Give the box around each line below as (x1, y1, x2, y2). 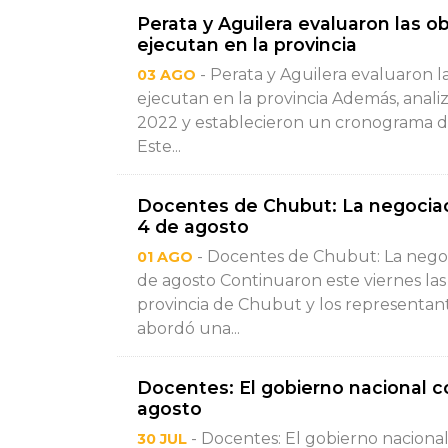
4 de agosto (137, 216, 249, 237)
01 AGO (137, 248, 193, 266)
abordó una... (137, 319, 240, 338)
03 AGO (137, 66, 196, 84)
